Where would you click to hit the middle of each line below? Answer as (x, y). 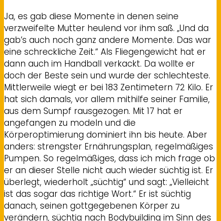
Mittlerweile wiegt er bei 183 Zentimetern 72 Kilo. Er (109, 88)
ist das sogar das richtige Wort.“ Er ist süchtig (97, 194)
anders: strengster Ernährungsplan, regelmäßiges (109, 147)
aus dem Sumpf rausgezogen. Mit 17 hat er (93, 111)
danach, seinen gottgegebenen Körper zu (92, 206)
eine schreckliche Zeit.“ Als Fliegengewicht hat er (105, 52)
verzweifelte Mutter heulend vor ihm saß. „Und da (106, 28)
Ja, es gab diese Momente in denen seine (91, 17)
